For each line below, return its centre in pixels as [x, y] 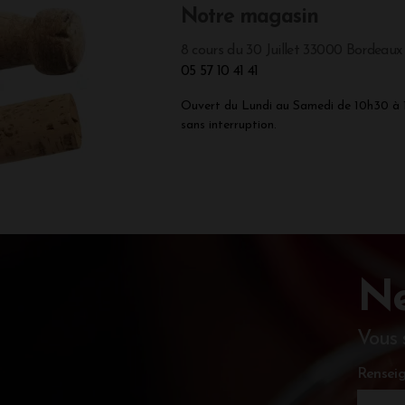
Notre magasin [250, 18]
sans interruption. [228, 126]
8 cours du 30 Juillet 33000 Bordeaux [291, 51]
